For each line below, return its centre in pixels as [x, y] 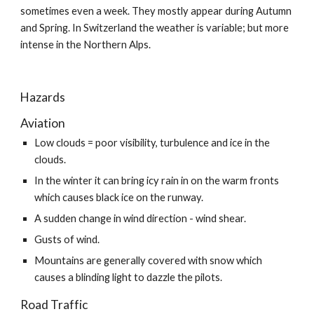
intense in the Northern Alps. [86, 45]
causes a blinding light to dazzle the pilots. [129, 277]
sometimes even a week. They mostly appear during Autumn [156, 11]
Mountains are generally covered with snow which [149, 260]
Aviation [43, 123]
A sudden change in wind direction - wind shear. [141, 218]
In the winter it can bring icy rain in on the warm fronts [157, 180]
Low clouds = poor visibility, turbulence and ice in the [152, 143]
